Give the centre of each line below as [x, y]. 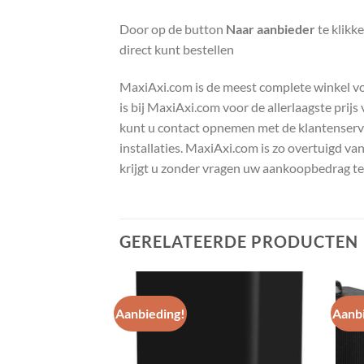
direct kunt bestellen [177, 49]
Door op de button [173, 28]
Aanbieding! [151, 314]
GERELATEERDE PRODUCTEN [239, 242]
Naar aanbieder [271, 28]
